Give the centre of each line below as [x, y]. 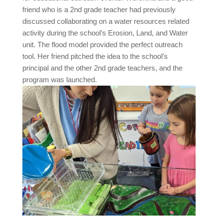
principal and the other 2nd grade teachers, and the [103, 68]
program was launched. [60, 80]
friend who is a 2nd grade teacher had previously [99, 10]
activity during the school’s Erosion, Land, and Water [105, 33]
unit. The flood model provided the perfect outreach [103, 45]
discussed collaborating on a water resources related [106, 21]
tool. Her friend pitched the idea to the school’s [95, 56]
